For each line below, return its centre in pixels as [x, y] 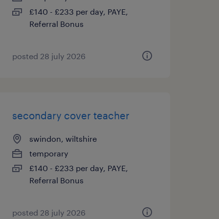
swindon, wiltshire [63, 139]
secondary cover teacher [71, 115]
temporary [49, 153]
